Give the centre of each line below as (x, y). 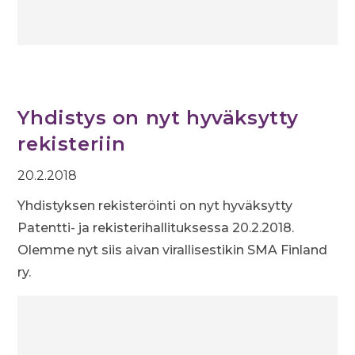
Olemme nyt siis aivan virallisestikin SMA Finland (173, 250)
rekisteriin (72, 144)
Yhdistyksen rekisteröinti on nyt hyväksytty (155, 206)
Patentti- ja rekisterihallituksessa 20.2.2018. (156, 228)
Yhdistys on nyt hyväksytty (158, 118)
